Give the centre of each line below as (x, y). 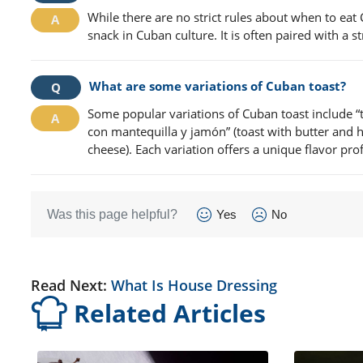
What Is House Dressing (194, 285)
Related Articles (170, 313)
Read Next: (71, 285)
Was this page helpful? (112, 214)
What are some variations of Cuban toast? (218, 86)
